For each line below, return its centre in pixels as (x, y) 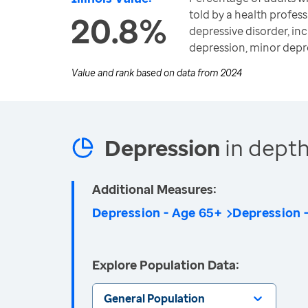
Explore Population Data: (166, 265)
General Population (154, 298)
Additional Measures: (154, 189)
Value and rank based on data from (146, 73)
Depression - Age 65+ (157, 212)
